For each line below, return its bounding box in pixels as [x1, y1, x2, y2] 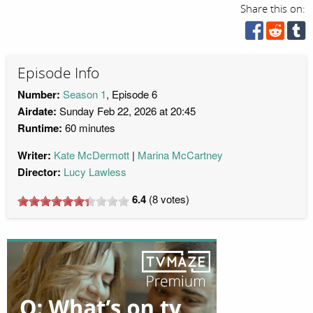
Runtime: [17, 120, 62, 136]
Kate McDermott [54, 147, 129, 163]
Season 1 [63, 87, 106, 102]
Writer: [17, 147, 51, 163]
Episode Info [17, 64, 99, 82]
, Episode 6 [106, 87, 157, 102]
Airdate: [17, 103, 57, 119]
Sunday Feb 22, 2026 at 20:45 [57, 103, 196, 119]
